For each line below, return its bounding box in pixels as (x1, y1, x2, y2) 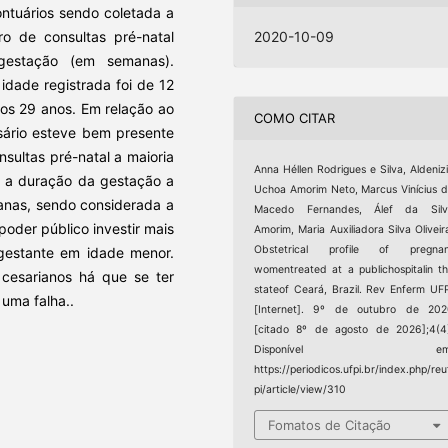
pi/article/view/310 (254, 382, 347, 396)
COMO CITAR (254, 110, 336, 127)
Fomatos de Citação (268, 417, 392, 434)
